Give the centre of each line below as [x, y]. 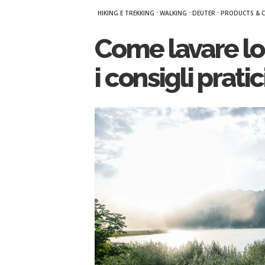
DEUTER [204, 13]
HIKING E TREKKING [126, 13]
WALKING [173, 13]
